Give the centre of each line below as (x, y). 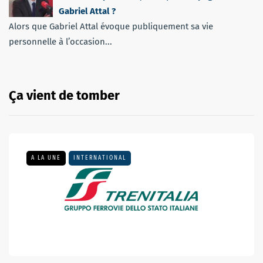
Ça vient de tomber (64, 95)
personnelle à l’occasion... (60, 41)
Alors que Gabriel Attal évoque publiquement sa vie (111, 26)
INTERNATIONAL (100, 158)
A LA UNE (46, 158)
